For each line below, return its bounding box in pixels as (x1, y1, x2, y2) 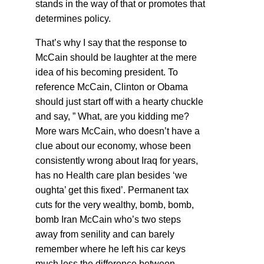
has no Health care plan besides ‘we (35, 170, 187, 180)
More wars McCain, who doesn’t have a (35, 126, 200, 136)
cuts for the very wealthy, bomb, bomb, (35, 199, 194, 210)
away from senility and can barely (35, 229, 174, 239)
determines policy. (35, 13, 111, 24)
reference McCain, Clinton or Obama (35, 81, 188, 92)
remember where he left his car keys (35, 243, 186, 254)
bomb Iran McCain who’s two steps (35, 214, 181, 225)
